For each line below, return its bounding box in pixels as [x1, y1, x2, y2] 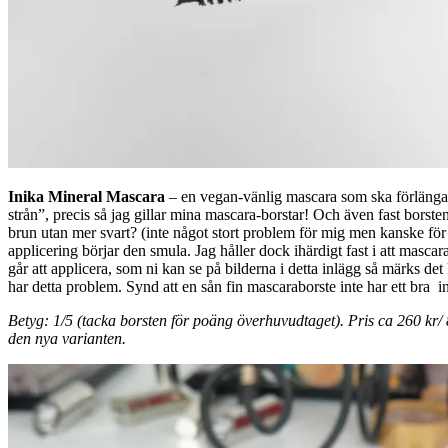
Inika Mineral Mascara [8, 187, 165, 205]
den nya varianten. [8, 329, 126, 347]
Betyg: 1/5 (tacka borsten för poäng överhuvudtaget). [8, 311, 348, 329]
